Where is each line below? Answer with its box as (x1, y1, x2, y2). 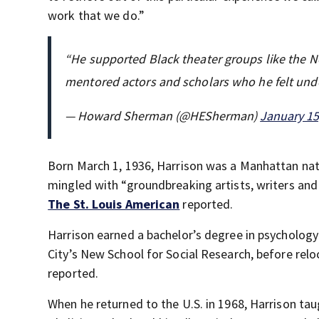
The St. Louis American (48, 196, 180, 213)
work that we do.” (48, 7, 145, 24)
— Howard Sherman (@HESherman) (65, 108, 261, 125)
